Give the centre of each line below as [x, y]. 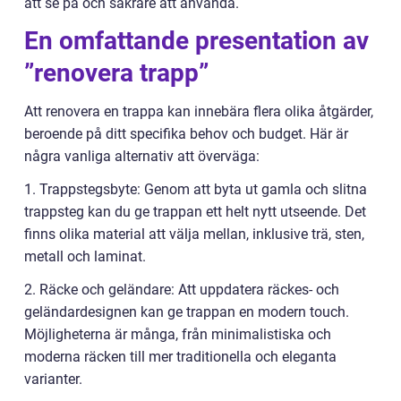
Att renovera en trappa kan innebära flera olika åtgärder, [199, 111]
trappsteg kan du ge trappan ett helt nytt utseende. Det [195, 211]
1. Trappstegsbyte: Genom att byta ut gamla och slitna [196, 189]
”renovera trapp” [116, 73]
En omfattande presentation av [196, 40]
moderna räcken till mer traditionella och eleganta [180, 356]
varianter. [53, 379]
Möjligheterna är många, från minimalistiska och [178, 334]
